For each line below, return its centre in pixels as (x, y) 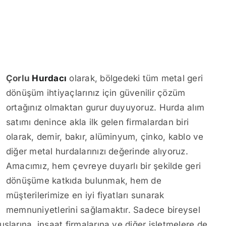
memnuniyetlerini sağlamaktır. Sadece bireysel (103, 210)
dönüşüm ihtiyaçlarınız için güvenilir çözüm (96, 93)
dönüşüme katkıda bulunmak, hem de (84, 181)
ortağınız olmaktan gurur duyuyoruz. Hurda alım (105, 107)
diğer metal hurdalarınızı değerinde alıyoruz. (97, 151)
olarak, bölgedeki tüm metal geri (135, 78)
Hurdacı (49, 78)
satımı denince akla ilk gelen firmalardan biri (98, 122)
